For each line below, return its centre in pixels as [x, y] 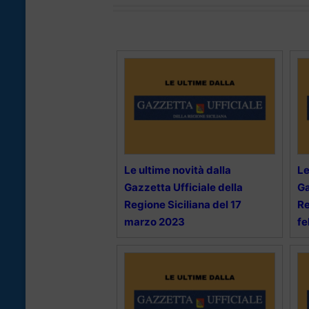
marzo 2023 [154, 221]
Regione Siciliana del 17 [183, 204]
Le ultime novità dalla [178, 170]
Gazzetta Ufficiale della [183, 187]
